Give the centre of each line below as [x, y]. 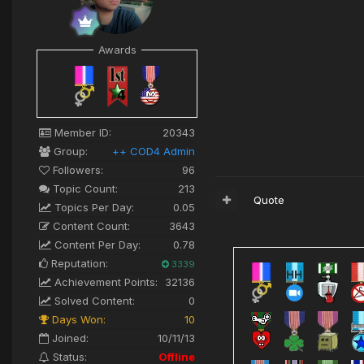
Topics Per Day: [93, 207]
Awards [117, 50]
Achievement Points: [104, 282]
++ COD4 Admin [154, 151]
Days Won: [77, 319]
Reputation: [78, 263]
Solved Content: [93, 300]
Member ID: [81, 132]
